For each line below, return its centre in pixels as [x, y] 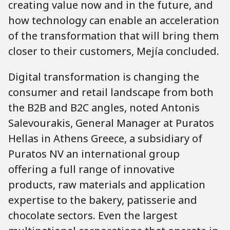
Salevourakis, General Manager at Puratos [111, 123]
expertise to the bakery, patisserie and [103, 200]
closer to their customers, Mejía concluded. [115, 51]
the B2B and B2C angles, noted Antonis [104, 107]
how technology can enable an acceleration [114, 20]
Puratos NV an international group [94, 154]
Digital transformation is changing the [104, 76]
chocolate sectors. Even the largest [93, 215]
